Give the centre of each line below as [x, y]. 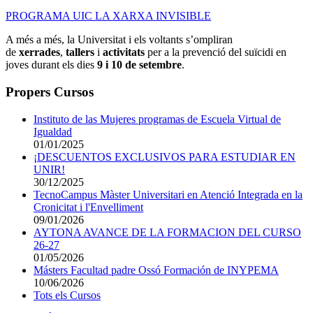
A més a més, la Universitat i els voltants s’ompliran [119, 40]
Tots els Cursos [67, 295]
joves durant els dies [50, 65]
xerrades [39, 52]
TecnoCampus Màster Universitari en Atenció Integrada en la [168, 194]
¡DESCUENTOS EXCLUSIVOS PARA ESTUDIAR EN [165, 156]
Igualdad [53, 131]
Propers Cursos [50, 92]
